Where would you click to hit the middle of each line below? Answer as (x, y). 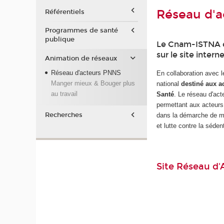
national (169, 83)
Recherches (63, 115)
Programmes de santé (81, 31)
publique (59, 40)
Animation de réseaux (81, 58)
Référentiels (64, 12)
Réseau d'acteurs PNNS (86, 73)
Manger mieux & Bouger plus (93, 83)
